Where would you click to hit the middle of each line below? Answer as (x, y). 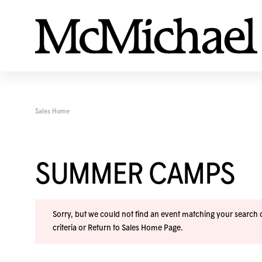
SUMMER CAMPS (135, 175)
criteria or (70, 228)
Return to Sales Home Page (134, 228)
